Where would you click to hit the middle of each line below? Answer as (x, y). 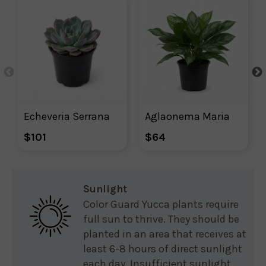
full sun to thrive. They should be (161, 219)
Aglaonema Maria (187, 116)
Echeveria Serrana (67, 116)
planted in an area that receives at (165, 234)
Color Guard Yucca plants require (161, 204)
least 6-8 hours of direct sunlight (163, 249)
